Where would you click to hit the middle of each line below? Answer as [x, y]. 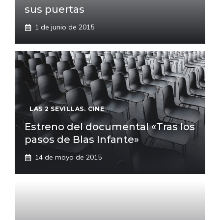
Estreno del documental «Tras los [110, 127]
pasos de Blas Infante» [82, 139]
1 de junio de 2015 [65, 27]
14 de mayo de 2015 [68, 157]
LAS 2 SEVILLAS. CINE [67, 109]
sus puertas [55, 9]
